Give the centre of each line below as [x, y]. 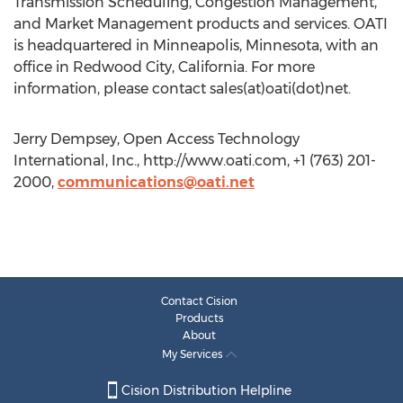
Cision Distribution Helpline [204, 391]
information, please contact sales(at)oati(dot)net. [182, 89]
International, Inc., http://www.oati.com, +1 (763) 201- [195, 161]
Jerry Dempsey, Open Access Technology [157, 139]
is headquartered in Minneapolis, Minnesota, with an [196, 45]
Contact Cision [199, 301]
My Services [194, 354]
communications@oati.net [156, 182]
